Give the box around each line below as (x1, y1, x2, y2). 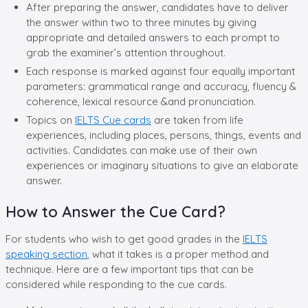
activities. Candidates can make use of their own (26, 143, 257, 157)
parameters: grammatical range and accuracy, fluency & (26, 79, 296, 93)
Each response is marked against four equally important (26, 64, 295, 78)
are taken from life (151, 113, 243, 126)
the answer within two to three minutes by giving (26, 15, 256, 29)
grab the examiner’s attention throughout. (26, 45, 225, 59)
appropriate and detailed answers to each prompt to (26, 30, 280, 44)
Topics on (26, 113, 75, 126)
